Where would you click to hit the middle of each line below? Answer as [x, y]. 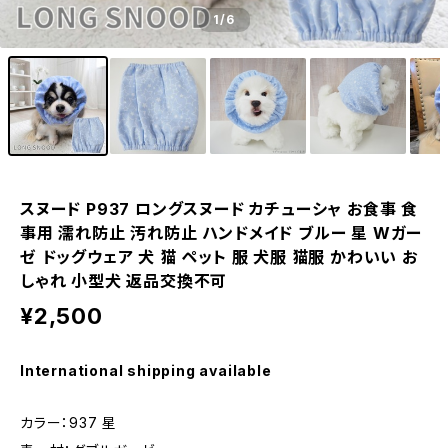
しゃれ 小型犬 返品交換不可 [124, 281]
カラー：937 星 [69, 422]
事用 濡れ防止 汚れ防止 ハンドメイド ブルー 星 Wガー [221, 233]
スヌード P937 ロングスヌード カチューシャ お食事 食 [219, 209]
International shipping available [146, 370]
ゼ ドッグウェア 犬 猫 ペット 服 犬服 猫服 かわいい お [219, 257]
